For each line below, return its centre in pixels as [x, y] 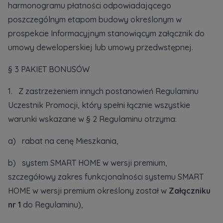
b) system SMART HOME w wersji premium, [88, 163]
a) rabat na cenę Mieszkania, [63, 141]
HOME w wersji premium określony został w [88, 191]
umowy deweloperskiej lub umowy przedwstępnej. [101, 47]
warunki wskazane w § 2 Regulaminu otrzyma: [92, 119]
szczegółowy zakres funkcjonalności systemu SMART [106, 177]
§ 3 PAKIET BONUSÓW [49, 69]
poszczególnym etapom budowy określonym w [95, 19]
